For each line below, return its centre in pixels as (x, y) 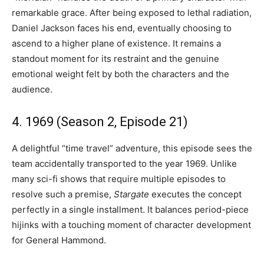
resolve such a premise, (63, 194)
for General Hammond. (59, 240)
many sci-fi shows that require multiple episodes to (119, 179)
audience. (32, 89)
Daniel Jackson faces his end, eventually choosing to (122, 28)
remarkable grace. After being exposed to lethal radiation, (132, 12)
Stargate (131, 194)
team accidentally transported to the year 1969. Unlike (124, 163)
